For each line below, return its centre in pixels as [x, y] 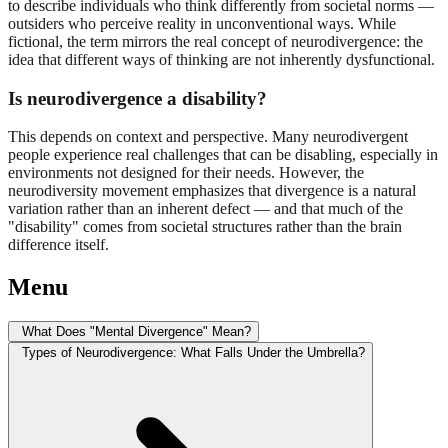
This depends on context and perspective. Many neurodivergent [208, 137]
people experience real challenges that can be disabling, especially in [223, 155]
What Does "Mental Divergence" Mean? [136, 332]
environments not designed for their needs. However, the [186, 173]
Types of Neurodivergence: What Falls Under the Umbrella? [193, 353]
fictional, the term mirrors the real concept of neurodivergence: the [215, 41]
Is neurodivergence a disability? [137, 98]
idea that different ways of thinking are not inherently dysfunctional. [221, 59]
